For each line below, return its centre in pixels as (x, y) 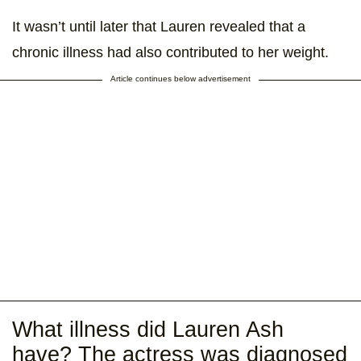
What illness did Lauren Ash (148, 329)
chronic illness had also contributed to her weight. (170, 52)
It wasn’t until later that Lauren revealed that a (159, 26)
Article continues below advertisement (180, 78)
